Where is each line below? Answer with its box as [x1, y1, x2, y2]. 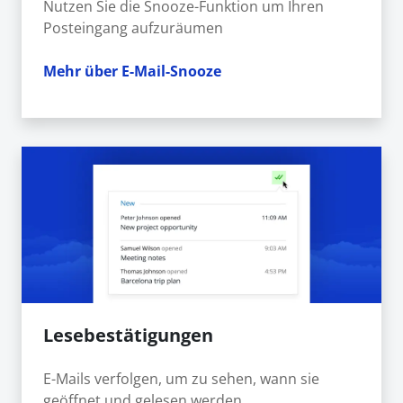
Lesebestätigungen [43, 323, 213, 348]
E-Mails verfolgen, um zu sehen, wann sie [43, 369, 319, 390]
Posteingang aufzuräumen [43, 18, 223, 39]
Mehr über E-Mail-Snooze [43, 61, 221, 82]
